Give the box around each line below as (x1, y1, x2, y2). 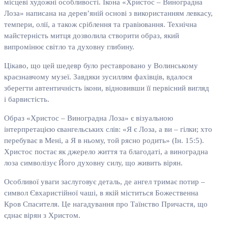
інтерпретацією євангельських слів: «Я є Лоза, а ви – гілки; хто (4, 125, 212, 134)
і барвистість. (4, 95, 49, 104)
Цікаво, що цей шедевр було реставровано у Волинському (4, 62, 198, 70)
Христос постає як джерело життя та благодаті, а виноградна (4, 148, 208, 156)
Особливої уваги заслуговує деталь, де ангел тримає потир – (4, 178, 205, 186)
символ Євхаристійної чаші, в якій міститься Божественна (4, 189, 198, 197)
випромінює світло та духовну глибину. (4, 43, 134, 51)
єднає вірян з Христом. (4, 211, 80, 220)
